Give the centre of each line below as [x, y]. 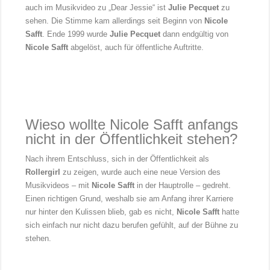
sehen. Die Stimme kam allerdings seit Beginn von [115, 21]
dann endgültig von [195, 34]
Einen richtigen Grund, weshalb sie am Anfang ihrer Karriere [130, 199]
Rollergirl [43, 172]
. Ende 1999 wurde [76, 34]
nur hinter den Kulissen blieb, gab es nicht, [101, 212]
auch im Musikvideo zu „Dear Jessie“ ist [97, 8]
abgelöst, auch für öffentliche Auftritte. [136, 48]
